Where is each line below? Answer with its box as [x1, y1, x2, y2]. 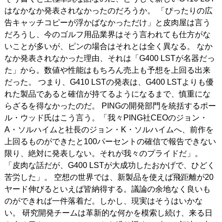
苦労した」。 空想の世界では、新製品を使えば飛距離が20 [4, 172, 214, 181]
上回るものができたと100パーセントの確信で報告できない [4, 137, 216, 146]
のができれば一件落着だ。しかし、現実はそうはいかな [4, 196, 203, 205]
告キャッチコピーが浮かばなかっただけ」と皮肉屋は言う [4, 18, 211, 27]
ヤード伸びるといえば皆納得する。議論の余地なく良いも [4, 184, 211, 193]
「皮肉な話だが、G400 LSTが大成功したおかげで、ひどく [4, 161, 215, 169]
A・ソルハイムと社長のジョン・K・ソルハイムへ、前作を [4, 125, 214, 134]
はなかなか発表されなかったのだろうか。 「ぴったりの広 [4, 6, 213, 15]
